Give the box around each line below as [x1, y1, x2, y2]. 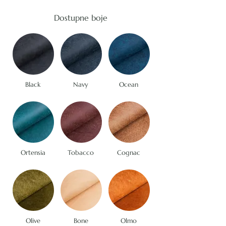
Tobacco [68, 148, 94, 157]
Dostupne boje [54, 13, 107, 23]
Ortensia [20, 148, 45, 157]
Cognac [117, 148, 140, 157]
